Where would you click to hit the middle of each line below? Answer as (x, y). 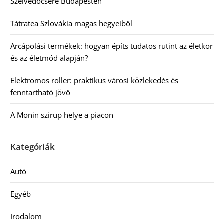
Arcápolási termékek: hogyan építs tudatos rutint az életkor (112, 46)
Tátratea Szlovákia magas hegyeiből (71, 24)
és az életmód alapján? (49, 58)
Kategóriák (33, 147)
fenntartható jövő (40, 93)
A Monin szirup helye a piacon (62, 115)
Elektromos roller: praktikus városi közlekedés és (94, 81)
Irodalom (26, 217)
